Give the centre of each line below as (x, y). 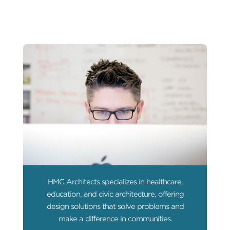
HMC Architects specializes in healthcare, (115, 182)
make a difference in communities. (115, 219)
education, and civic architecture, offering (115, 194)
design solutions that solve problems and (115, 207)
